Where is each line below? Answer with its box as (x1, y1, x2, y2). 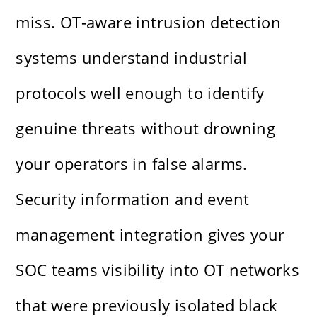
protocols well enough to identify (16, 82, 265, 104)
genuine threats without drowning (16, 117, 276, 139)
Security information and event (16, 188, 250, 210)
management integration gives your (16, 224, 285, 246)
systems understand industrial (16, 47, 248, 69)
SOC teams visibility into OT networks (16, 259, 300, 281)
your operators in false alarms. (16, 153, 248, 175)
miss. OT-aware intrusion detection (16, 11, 282, 33)
